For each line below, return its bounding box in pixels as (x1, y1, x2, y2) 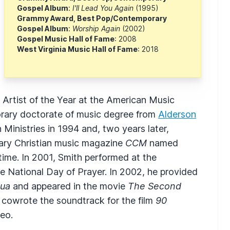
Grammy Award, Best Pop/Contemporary (17, 13, 167, 23)
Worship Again (72, 24, 122, 33)
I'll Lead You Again (72, 3, 136, 12)
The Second (128, 180, 181, 191)
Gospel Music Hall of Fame (17, 34, 114, 43)
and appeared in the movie (10, 180, 128, 191)
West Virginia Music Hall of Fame (17, 44, 138, 53)
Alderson (158, 108, 196, 120)
